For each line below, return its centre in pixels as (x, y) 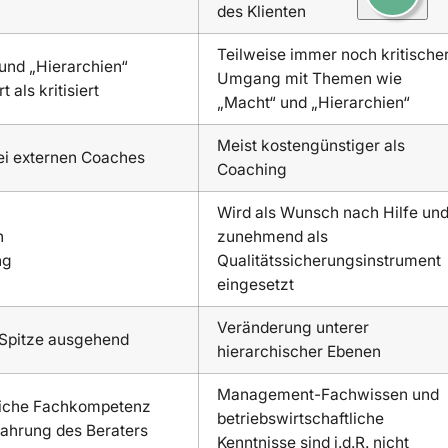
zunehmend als (273, 236)
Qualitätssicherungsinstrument (329, 260)
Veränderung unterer (293, 327)
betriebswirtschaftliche (301, 418)
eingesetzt (256, 284)
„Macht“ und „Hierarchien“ (314, 102)
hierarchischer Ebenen (299, 351)
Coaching (252, 169)
